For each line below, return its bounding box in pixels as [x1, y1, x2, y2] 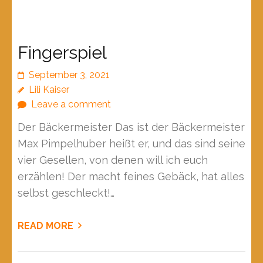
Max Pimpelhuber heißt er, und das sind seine [18, 137, 245, 150]
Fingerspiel [18, 42, 107, 63]
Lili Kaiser [29, 84, 69, 96]
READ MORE [18, 220, 73, 232]
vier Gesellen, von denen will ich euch [18, 154, 208, 167]
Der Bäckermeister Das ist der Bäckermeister [18, 121, 245, 134]
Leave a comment [31, 99, 111, 110]
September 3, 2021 [29, 69, 110, 81]
